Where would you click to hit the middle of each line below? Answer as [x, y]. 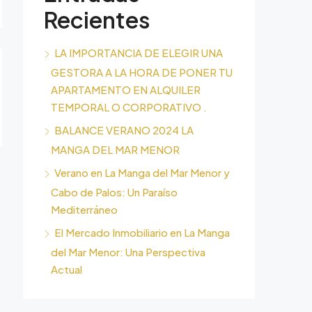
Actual [67, 269]
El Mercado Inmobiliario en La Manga [142, 232]
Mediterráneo [84, 209]
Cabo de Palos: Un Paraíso [114, 192]
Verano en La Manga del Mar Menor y [142, 172]
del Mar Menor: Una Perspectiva [128, 252]
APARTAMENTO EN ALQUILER [126, 89]
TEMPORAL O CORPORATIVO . [129, 107]
